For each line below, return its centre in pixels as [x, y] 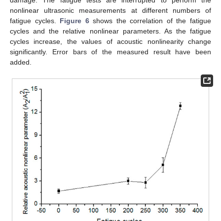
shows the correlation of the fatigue [150, 20]
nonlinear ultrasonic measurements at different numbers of [110, 10]
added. [21, 62]
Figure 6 [74, 20]
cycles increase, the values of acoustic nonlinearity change [110, 41]
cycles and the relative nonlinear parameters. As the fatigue [110, 31]
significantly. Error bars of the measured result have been [110, 52]
